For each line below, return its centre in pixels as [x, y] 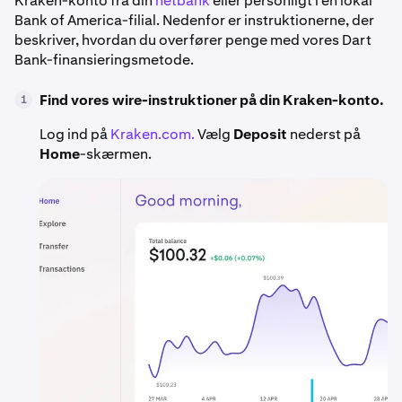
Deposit [260, 134]
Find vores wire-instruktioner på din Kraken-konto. [212, 100]
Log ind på [75, 134]
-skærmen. [116, 154]
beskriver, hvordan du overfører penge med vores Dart [193, 40]
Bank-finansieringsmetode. [104, 60]
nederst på [324, 134]
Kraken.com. [153, 134]
